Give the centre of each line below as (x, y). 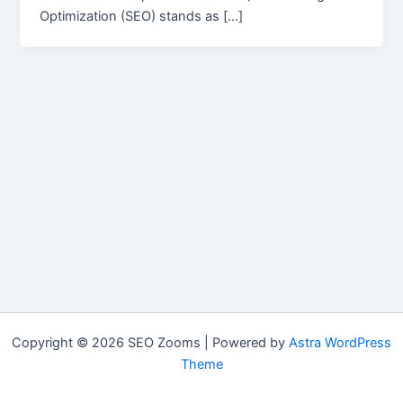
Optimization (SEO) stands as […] (142, 16)
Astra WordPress (340, 343)
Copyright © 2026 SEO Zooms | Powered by (150, 343)
